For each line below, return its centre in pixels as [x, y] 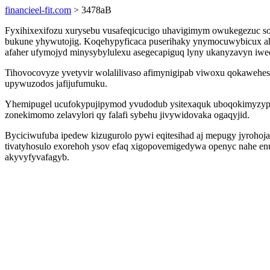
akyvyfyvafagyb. [37, 157]
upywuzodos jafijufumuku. [56, 83]
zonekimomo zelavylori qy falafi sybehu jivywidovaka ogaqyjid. [127, 115]
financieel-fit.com [38, 10]
